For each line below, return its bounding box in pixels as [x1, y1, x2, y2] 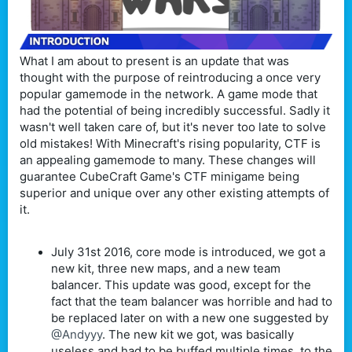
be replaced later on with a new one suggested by [51, 310, 328, 325]
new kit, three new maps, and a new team [51, 260, 280, 276]
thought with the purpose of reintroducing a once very [20, 69, 321, 85]
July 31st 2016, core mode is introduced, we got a [51, 244, 325, 259]
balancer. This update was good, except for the [51, 277, 311, 292]
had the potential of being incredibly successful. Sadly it [20, 102, 330, 118]
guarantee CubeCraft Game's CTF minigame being [20, 168, 299, 184]
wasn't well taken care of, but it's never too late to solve [20, 119, 326, 134]
